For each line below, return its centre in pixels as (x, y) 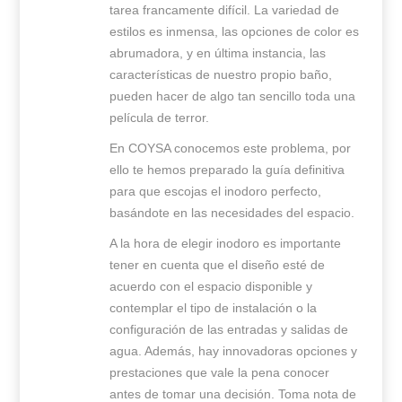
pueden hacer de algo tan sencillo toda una (233, 96)
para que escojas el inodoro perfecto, (216, 192)
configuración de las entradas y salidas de (229, 330)
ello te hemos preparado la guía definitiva (227, 170)
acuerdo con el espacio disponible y (211, 287)
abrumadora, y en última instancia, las (218, 53)
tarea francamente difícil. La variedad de (225, 10)
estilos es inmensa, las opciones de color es (235, 32)
